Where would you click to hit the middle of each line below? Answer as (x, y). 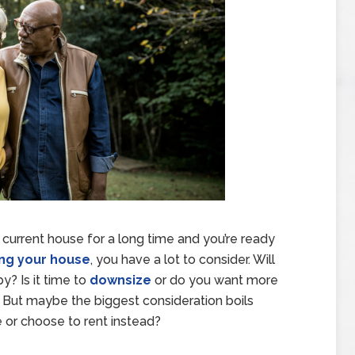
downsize (120, 280)
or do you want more (215, 280)
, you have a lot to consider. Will (183, 260)
